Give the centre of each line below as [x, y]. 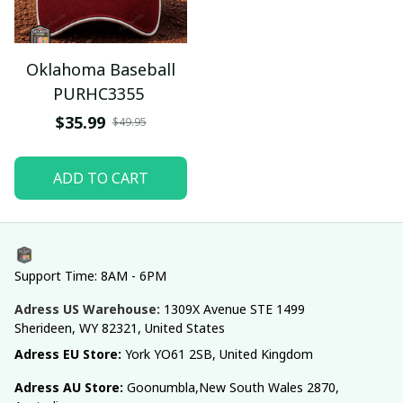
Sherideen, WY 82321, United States [120, 328]
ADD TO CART [101, 178]
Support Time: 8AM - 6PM [90, 276]
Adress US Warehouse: [87, 309]
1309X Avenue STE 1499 [234, 309]
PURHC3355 [99, 94]
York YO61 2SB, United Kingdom [219, 354]
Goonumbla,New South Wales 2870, [233, 387]
